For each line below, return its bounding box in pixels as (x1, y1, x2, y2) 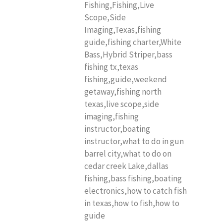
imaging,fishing (84, 111, 139, 122)
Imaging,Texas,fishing (84, 24, 161, 35)
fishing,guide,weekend (84, 73, 167, 85)
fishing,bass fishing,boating (84, 172, 182, 184)
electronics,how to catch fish (84, 185, 187, 196)
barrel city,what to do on (84, 148, 171, 159)
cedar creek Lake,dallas (84, 160, 168, 171)
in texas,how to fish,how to (84, 197, 179, 209)
